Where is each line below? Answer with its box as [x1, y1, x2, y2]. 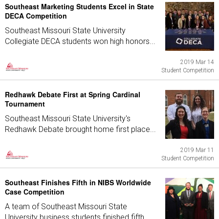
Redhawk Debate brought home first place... [5, 125, 156, 134]
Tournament [5, 99, 45, 109]
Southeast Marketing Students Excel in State [5, 1, 154, 11]
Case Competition [5, 187, 65, 197]
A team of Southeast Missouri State [5, 202, 127, 211]
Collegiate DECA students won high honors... [5, 37, 155, 46]
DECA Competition [5, 11, 67, 21]
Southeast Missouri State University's [5, 114, 131, 123]
